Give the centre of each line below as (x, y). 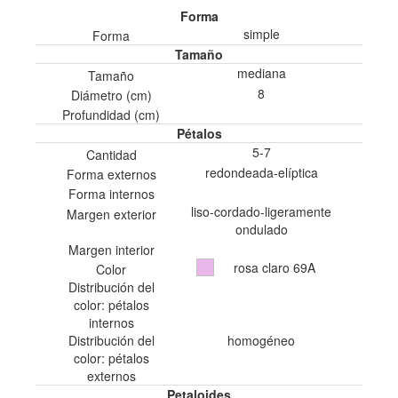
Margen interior (111, 249)
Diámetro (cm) (111, 95)
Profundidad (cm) (111, 115)
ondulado (261, 230)
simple (261, 34)
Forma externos (111, 174)
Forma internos (111, 194)
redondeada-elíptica (261, 172)
